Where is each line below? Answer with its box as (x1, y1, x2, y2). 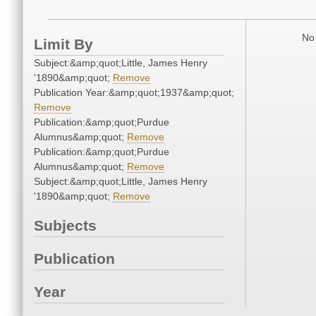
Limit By (34, 36, 93, 53)
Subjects (34, 217, 97, 234)
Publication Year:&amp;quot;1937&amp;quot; (34, 87, 234, 99)
